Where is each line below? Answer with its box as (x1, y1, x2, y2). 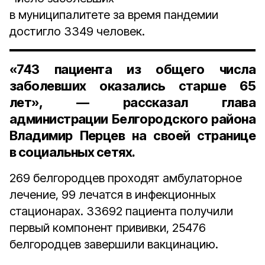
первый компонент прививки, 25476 (9, 221, 206, 235)
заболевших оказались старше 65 (9, 78, 256, 93)
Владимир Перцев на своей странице (9, 128, 256, 143)
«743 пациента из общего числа (9, 62, 256, 77)
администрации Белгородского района (9, 111, 256, 127)
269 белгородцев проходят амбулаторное (9, 171, 242, 185)
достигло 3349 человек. (9, 24, 145, 38)
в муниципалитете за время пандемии (9, 8, 218, 22)
